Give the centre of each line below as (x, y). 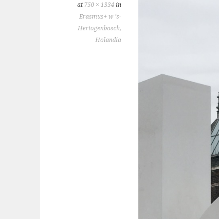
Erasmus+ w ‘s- (100, 17)
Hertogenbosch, (99, 28)
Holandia (108, 40)
